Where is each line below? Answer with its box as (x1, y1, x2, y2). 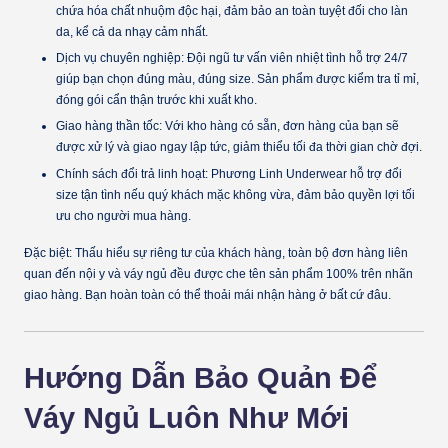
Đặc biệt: (24, 245, 72, 260)
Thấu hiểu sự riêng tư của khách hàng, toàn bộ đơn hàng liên (72, 245, 408, 260)
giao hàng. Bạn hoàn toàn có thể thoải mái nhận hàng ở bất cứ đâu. (24, 287, 391, 302)
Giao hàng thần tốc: (56, 119, 162, 134)
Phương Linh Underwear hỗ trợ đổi (208, 166, 402, 181)
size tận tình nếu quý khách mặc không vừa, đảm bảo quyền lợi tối (56, 187, 415, 202)
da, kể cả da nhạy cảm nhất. (56, 25, 208, 40)
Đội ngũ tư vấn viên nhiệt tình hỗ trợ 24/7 (184, 51, 408, 66)
